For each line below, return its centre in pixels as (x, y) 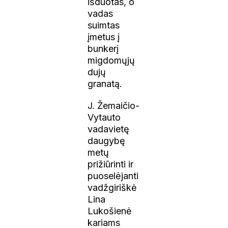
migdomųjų (111, 60)
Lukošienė (110, 211)
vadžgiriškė (112, 187)
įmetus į (104, 37)
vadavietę (109, 129)
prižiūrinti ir (111, 164)
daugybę (107, 140)
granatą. (105, 83)
